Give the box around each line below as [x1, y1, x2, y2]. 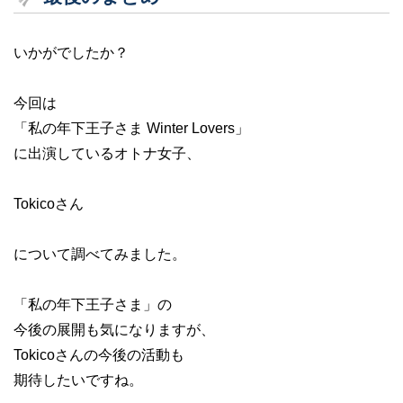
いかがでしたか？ [13, 45, 129, 61]
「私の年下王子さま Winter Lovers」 [13, 121, 249, 137]
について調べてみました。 [13, 246, 186, 263]
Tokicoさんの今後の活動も [13, 347, 184, 363]
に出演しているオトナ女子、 [13, 146, 201, 162]
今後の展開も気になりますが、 [13, 322, 215, 338]
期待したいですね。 [13, 372, 143, 389]
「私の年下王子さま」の [13, 297, 172, 313]
